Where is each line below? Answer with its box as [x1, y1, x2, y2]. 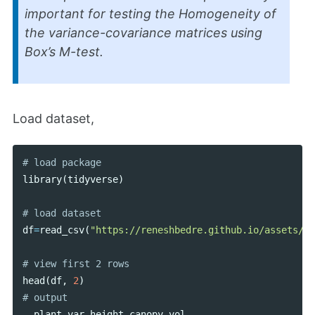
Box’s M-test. [25, 44, 103, 59]
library [22, 174, 62, 186]
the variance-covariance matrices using [25, 25, 262, 40]
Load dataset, [13, 111, 94, 127]
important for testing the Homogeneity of [25, 6, 276, 21]
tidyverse [67, 174, 118, 186]
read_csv [39, 224, 84, 236]
